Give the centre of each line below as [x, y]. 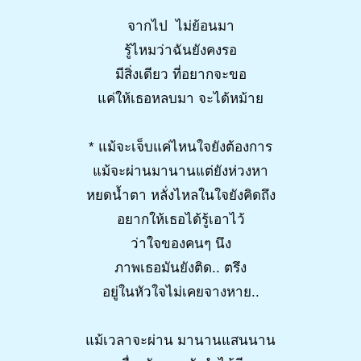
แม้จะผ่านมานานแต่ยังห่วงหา [180, 172]
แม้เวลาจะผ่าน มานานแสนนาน [180, 341]
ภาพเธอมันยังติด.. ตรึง [180, 268]
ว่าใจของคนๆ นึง [180, 244]
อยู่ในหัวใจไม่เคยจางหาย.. [180, 293]
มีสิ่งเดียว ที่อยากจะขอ [180, 75]
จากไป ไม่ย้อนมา [180, 27]
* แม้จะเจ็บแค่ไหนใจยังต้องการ [180, 147]
